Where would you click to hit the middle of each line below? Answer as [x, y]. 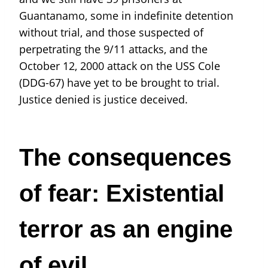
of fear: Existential [122, 193]
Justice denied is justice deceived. [105, 99]
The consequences [125, 157]
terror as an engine [126, 229]
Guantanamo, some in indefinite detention [126, 15]
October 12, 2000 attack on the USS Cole [120, 66]
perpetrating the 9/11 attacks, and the [113, 49]
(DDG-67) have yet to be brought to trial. [119, 82]
